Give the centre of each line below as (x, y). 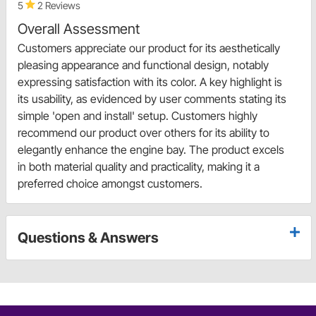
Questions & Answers (88, 238)
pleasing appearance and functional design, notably (143, 65)
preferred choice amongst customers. (110, 184)
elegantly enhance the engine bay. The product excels (151, 150)
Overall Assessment (79, 29)
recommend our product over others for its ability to (144, 133)
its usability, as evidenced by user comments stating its (152, 99)
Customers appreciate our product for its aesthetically (149, 48)
